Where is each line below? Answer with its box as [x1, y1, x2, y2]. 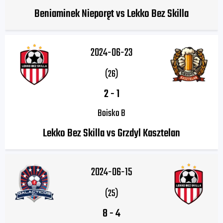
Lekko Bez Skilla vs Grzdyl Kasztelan [43, 125, 180, 142]
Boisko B [98, 106, 125, 121]
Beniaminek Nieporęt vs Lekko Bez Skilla [34, 5, 189, 23]
